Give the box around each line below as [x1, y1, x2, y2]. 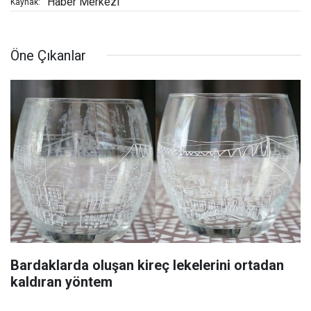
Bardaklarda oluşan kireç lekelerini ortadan [10, 256, 284, 274]
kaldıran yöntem [10, 273, 112, 290]
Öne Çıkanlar [10, 47, 86, 64]
